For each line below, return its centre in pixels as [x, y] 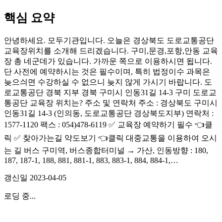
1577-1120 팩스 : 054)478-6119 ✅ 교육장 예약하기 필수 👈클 [108, 124]
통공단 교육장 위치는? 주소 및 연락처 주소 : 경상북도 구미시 [111, 103]
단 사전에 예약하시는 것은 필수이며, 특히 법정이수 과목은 [107, 71]
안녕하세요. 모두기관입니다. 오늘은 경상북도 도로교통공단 [109, 40]
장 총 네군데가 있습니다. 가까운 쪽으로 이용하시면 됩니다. [108, 61]
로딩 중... [20, 196]
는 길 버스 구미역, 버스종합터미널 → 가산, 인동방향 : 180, [106, 150]
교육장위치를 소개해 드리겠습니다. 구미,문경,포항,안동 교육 [111, 51]
